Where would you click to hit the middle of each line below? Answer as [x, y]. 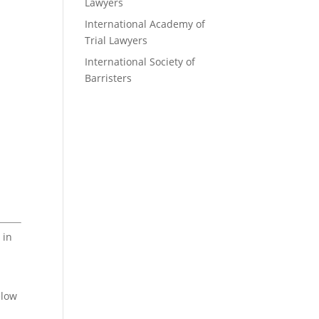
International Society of [140, 61]
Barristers [109, 78]
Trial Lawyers [116, 40]
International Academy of [145, 23]
